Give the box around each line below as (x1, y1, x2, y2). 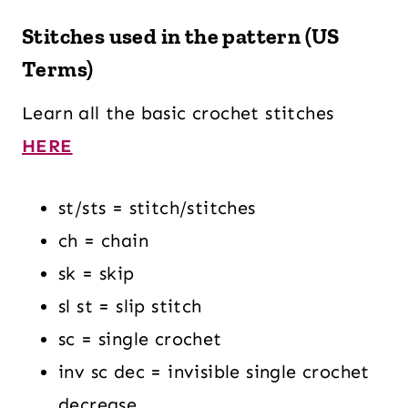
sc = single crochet (58, 328, 222, 350)
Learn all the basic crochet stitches (22, 102, 334, 124)
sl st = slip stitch (58, 295, 202, 317)
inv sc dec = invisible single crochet (58, 361, 370, 382)
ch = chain (58, 229, 148, 251)
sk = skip (58, 262, 135, 284)
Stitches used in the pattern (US (22, 23, 340, 49)
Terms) (22, 56, 94, 82)
